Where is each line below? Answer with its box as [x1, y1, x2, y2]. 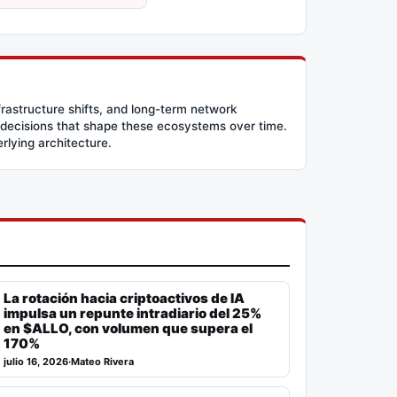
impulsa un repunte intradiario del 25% [4, 304, 262, 322]
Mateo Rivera [71, 354, 135, 368]
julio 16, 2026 [4, 354, 69, 368]
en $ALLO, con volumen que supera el [4, 319, 253, 337]
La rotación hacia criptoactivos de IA [4, 289, 245, 307]
